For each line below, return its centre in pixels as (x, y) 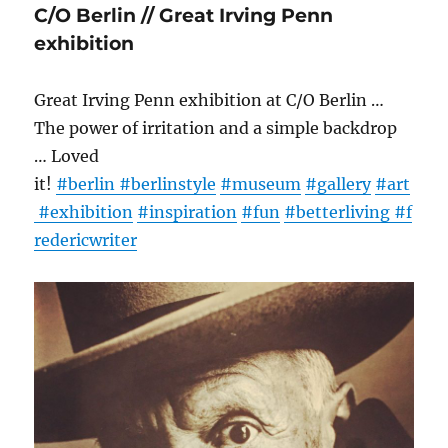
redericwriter (86, 240)
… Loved (67, 156)
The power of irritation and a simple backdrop (216, 128)
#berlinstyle (168, 184)
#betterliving (339, 212)
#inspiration (187, 212)
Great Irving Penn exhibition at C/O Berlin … (209, 100)
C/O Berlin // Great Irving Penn (184, 15)
